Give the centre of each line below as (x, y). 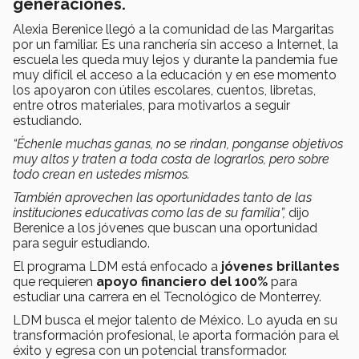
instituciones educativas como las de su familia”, (149, 213)
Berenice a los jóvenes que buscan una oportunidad (165, 228)
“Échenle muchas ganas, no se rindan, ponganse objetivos (178, 144)
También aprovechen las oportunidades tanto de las (162, 198)
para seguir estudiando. (81, 244)
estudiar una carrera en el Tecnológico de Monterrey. (167, 297)
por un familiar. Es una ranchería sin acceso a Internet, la (175, 45)
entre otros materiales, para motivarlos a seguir (151, 106)
